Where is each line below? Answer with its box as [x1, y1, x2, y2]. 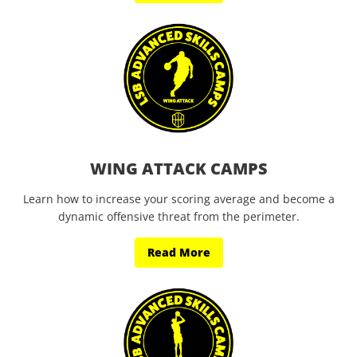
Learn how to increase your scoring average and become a [22, 191, 335, 206]
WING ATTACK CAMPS [89, 158, 268, 179]
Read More [147, 245, 210, 260]
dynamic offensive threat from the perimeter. [57, 209, 300, 224]
